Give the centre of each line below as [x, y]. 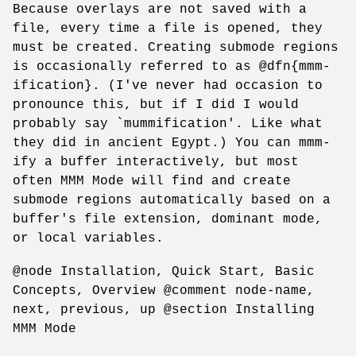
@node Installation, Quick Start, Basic [164, 271]
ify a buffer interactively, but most [156, 162]
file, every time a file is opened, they [168, 28]
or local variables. [88, 238]
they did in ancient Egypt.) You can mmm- [172, 143]
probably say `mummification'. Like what [168, 124]
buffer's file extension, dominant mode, [168, 219]
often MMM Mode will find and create [152, 181]
